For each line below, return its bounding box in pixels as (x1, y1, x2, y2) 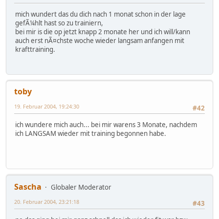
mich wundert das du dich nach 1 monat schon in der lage (15, 10, 186, 19)
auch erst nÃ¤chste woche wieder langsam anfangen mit (15, 36, 184, 45)
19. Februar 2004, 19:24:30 (14, 102, 79, 110)
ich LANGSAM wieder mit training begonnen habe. (15, 129, 166, 138)
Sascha (14, 181, 42, 192)
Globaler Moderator (51, 182, 111, 192)
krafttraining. (15, 45, 55, 54)
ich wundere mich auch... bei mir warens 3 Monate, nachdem (15, 120, 197, 130)
